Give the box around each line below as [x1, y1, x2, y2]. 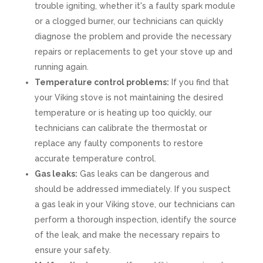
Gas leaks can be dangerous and [77, 169, 209, 178]
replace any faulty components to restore [34, 139, 203, 148]
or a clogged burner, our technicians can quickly [34, 16, 224, 26]
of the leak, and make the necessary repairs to [34, 230, 220, 240]
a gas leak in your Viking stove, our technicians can [34, 200, 235, 209]
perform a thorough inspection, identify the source [34, 215, 237, 224]
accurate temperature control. [34, 154, 156, 163]
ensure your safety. [34, 245, 111, 255]
